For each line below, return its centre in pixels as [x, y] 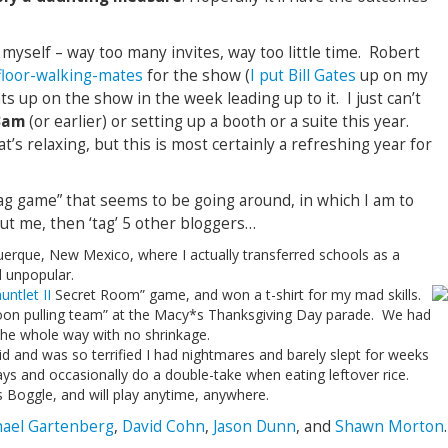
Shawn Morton [389, 426]
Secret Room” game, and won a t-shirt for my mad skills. [235, 294]
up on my [392, 75]
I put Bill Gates [303, 75]
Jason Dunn [254, 426]
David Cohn [163, 426]
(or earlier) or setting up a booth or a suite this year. [219, 121]
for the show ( [196, 75]
